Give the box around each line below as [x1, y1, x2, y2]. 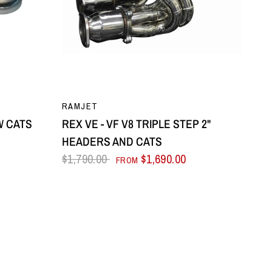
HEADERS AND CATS [62, 134, 162, 149]
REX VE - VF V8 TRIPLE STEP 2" [62, 116, 211, 132]
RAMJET [62, 100, 98, 112]
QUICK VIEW [126, 96, 177, 107]
